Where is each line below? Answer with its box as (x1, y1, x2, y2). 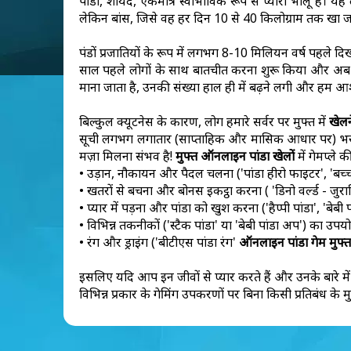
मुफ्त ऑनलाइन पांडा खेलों (175, 147, 295, 165)
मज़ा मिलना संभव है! (78, 147, 175, 165)
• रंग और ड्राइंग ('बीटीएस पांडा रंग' (78, 233, 239, 251)
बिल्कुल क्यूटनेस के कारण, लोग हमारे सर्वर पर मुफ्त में (78, 113, 330, 130)
